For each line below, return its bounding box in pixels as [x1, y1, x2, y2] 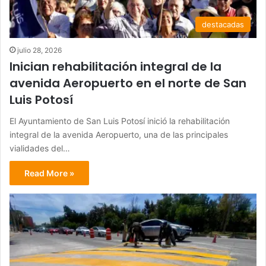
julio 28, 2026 [17, 46, 62, 55]
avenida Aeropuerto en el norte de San [9, 75, 246, 92]
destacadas [202, 20, 244, 30]
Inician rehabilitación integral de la [9, 58, 221, 75]
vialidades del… [9, 143, 70, 154]
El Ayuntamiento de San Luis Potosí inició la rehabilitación [9, 116, 230, 126]
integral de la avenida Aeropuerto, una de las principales [9, 129, 228, 140]
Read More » [24, 168, 74, 179]
